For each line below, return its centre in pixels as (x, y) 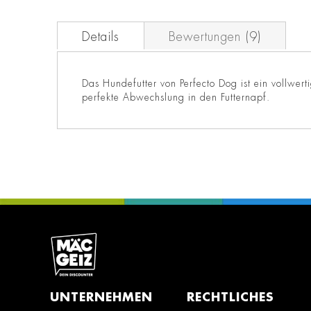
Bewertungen (207, 37)
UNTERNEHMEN (101, 298)
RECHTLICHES (231, 298)
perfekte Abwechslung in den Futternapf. (176, 98)
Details (101, 37)
